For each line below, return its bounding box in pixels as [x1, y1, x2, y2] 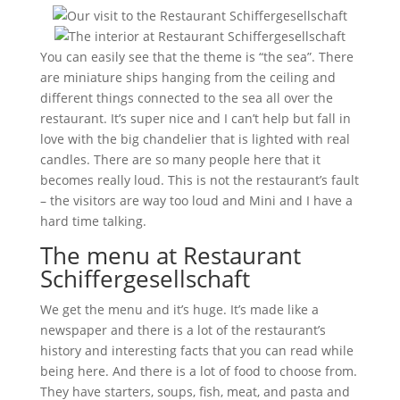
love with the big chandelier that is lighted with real [39, 130, 350, 147]
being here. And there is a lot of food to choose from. [39, 362, 357, 379]
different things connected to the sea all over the [39, 89, 333, 106]
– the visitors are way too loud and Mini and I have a [39, 192, 353, 209]
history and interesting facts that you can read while [39, 342, 354, 359]
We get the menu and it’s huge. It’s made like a [39, 301, 319, 318]
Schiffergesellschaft [39, 262, 250, 295]
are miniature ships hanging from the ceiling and [39, 69, 336, 86]
